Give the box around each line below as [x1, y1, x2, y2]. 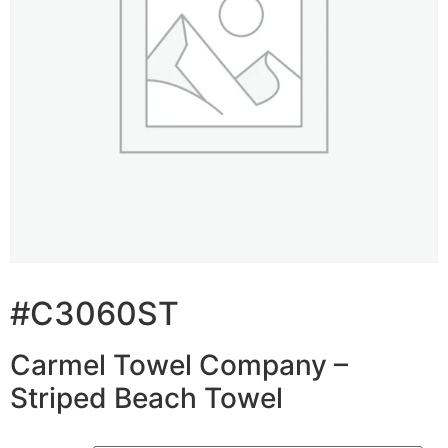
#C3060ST [10, 293, 179, 333]
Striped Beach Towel [10, 380, 283, 415]
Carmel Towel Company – [10, 347, 348, 382]
